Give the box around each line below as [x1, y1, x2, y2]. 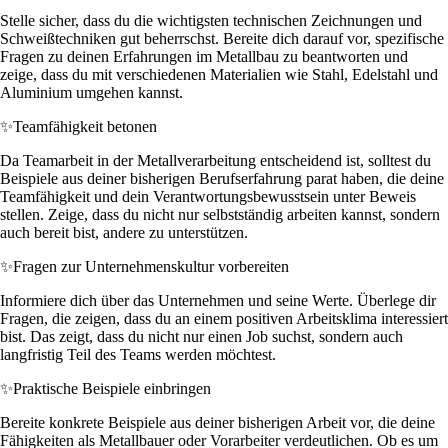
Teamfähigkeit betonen [13, 117, 157, 135]
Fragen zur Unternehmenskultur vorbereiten [13, 257, 289, 275]
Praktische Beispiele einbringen [13, 379, 211, 397]
